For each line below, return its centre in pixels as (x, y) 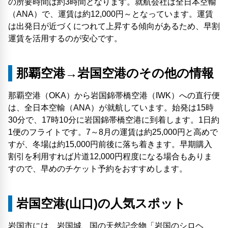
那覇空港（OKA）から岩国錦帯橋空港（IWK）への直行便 (114, 96)
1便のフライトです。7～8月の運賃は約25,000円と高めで (113, 132)
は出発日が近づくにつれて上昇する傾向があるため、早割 (114, 26)
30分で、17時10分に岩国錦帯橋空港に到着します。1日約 (114, 120)
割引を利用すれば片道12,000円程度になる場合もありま (110, 157)
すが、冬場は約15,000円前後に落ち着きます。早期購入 (110, 145)
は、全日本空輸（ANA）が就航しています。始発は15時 (111, 108)
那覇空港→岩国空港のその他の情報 (115, 73)
